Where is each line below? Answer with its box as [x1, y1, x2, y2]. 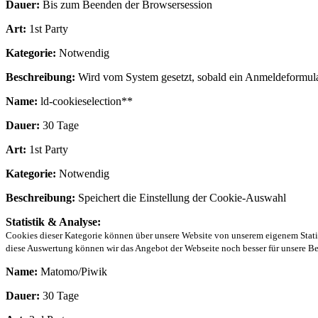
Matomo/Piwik [38, 265, 107, 278]
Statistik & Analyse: [6, 215, 101, 228]
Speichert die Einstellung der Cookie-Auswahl [75, 191, 286, 204]
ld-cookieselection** [38, 94, 133, 107]
